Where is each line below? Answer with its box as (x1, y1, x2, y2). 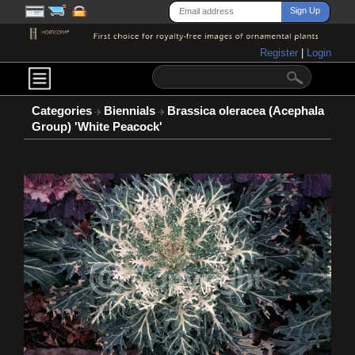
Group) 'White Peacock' (32, 120, 162, 134)
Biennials (104, 105, 158, 118)
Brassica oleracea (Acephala (164, 105, 324, 118)
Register (260, 47, 301, 59)
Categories (32, 105, 92, 118)
